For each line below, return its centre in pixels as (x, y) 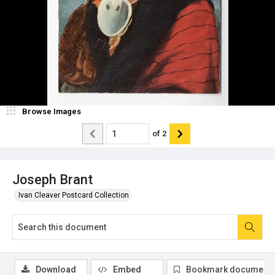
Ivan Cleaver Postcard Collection (74, 195)
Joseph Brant (52, 179)
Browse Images (52, 111)
